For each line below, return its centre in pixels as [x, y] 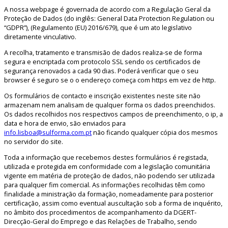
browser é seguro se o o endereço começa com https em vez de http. [110, 80]
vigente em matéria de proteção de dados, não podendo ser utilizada [109, 175]
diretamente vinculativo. [40, 37]
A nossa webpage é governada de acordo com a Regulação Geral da [107, 9]
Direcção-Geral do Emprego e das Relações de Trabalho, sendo [101, 221]
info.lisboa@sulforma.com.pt [48, 132]
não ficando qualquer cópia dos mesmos [155, 132]
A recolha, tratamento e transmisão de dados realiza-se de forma [103, 52]
